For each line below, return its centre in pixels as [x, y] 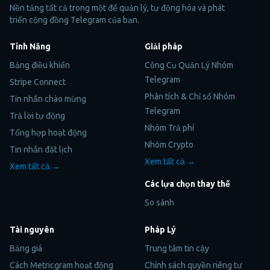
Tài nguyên [32, 229]
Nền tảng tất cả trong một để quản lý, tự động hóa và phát [117, 8]
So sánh [159, 202]
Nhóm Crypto [169, 144]
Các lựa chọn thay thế [187, 184]
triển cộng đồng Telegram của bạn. [74, 20]
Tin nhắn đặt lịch [41, 149]
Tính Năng [30, 46]
